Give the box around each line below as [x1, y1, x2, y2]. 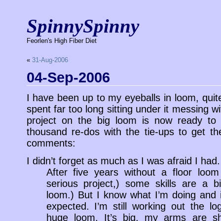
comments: [26, 138, 75, 148]
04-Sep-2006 [26, 69, 110, 85]
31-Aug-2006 [32, 56, 68, 64]
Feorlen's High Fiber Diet [27, 37, 97, 44]
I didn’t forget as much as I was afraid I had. [26, 155, 220, 166]
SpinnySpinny [27, 15, 139, 37]
